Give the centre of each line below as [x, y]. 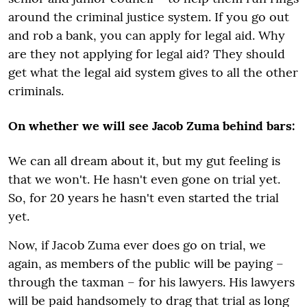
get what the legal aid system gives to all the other [153, 72]
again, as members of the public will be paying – [146, 263]
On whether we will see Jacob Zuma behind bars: [151, 126]
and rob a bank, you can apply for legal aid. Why [147, 35]
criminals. [36, 91]
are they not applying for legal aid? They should [147, 54]
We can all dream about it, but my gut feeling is [144, 161]
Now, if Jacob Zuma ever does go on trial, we [137, 245]
